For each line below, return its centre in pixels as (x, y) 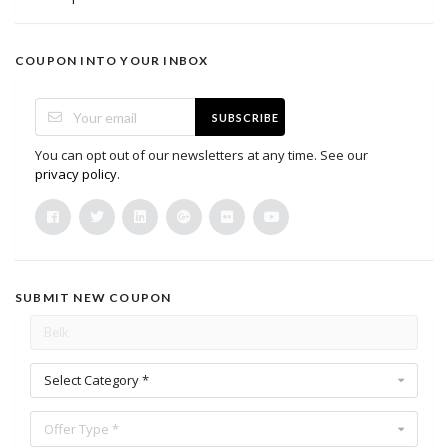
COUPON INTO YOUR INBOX (112, 61)
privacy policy (76, 174)
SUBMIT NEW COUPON (93, 298)
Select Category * (96, 380)
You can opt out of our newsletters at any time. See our (201, 155)
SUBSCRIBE (245, 117)
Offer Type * (81, 428)
